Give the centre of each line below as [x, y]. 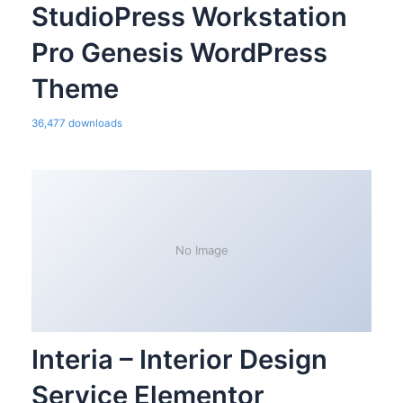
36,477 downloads [76, 124]
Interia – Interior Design [179, 359]
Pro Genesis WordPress [179, 53]
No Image [201, 251]
